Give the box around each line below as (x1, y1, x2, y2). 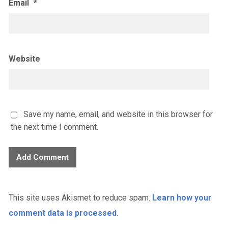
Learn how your (152, 192, 212, 203)
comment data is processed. (8, 208, 119, 218)
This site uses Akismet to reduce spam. (8, 192, 152, 203)
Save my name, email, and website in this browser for (23, 109, 213, 119)
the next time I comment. (10, 122, 98, 132)
